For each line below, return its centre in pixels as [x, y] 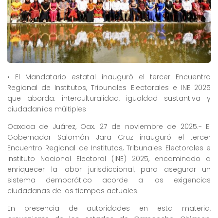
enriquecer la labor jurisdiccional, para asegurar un [109, 170]
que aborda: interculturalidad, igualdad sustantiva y [109, 99]
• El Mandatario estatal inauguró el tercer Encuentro [109, 77]
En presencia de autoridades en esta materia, [109, 209]
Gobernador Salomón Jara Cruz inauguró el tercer [109, 137]
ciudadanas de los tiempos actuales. [73, 191]
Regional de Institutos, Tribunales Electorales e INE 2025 [109, 88]
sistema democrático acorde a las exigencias [109, 180]
